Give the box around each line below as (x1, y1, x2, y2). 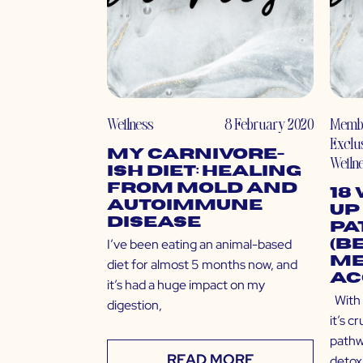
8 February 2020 (224, 113, 314, 135)
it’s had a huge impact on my (107, 276, 265, 294)
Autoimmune (107, 198, 263, 214)
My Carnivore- (107, 147, 284, 163)
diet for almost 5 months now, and (107, 256, 297, 274)
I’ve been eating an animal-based (107, 236, 292, 254)
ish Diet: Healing (107, 164, 301, 180)
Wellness (107, 113, 153, 135)
